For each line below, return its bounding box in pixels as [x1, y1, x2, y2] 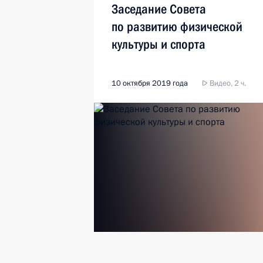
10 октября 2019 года [112, 78, 188, 89]
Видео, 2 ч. [208, 78, 246, 89]
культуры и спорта [112, 37, 205, 52]
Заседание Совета [112, 2, 206, 16]
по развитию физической [112, 19, 242, 34]
